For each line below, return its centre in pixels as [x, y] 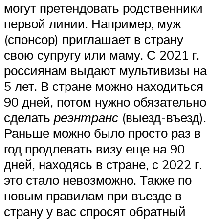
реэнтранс [86, 117]
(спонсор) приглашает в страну [94, 39]
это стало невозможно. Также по [98, 180]
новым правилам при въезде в [93, 195]
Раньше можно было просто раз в [102, 133]
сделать [29, 117]
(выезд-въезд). [162, 117]
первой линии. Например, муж [92, 23]
